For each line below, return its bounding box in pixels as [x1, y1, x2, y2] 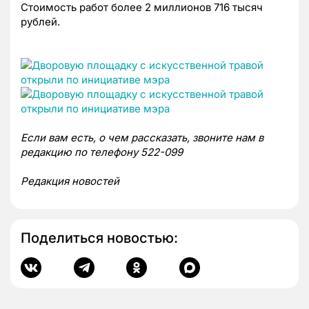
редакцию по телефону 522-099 [21, 146, 183, 159]
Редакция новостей [21, 175, 119, 188]
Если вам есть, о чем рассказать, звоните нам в [21, 131, 263, 145]
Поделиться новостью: [21, 230, 178, 247]
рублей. [21, 15, 60, 29]
